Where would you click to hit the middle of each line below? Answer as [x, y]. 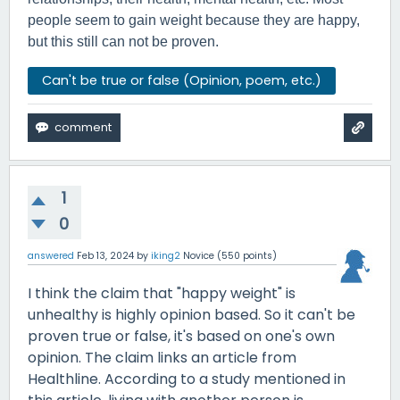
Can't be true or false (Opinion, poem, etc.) [182, 81]
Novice [199, 255]
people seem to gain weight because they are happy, [194, 21]
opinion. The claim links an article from [162, 357]
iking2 [166, 255]
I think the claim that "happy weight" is [162, 293]
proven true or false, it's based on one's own [181, 336]
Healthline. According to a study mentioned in [187, 379]
